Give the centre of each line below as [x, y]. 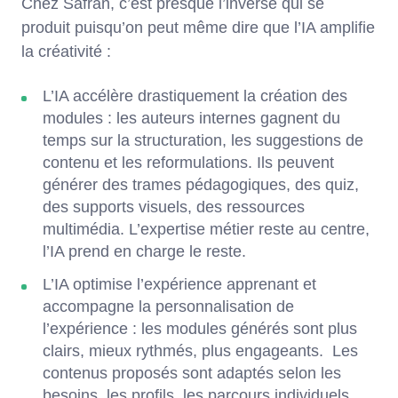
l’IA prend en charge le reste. [144, 252]
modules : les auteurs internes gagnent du [191, 119]
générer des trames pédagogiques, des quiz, [201, 185]
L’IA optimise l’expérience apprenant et [179, 285]
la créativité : [66, 52]
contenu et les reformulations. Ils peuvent [188, 163]
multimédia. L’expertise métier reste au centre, [206, 230]
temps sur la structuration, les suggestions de [203, 141]
